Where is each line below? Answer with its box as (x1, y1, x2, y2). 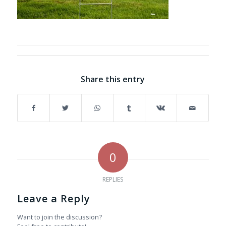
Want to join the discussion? (17, 212, 102, 221)
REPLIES (102, 175, 124, 184)
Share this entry (81, 73, 145, 85)
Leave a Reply (17, 191, 90, 205)
